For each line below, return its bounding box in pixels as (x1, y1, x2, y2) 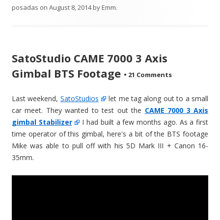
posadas (12, 2, 38, 12)
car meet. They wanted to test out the (12, 105, 145, 115)
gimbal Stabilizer (12, 117, 72, 127)
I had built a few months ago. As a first (80, 117, 209, 127)
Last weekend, (12, 93, 60, 103)
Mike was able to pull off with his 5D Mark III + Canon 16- (12, 140, 208, 150)
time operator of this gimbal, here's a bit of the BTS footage (12, 129, 208, 138)
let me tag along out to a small (106, 93, 209, 103)
